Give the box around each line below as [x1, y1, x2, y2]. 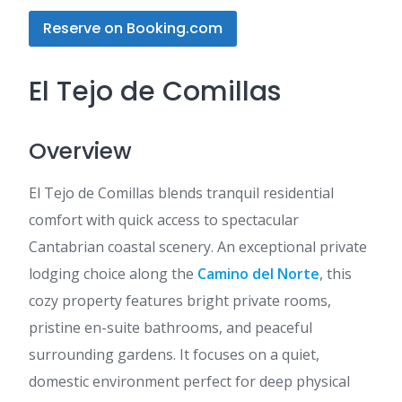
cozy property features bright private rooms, [29, 291, 331, 310]
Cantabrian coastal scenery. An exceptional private [29, 237, 367, 257]
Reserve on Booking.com [43, 18, 223, 39]
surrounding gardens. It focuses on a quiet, [29, 345, 319, 364]
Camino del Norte [197, 264, 319, 284]
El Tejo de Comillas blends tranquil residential [29, 183, 334, 203]
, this [319, 264, 352, 284]
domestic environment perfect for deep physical [29, 371, 350, 391]
